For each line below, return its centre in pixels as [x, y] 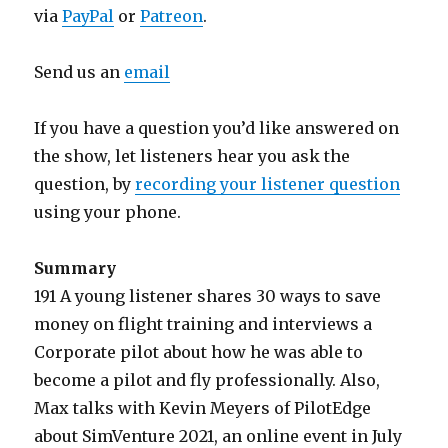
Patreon [172, 16]
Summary [75, 268]
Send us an [79, 72]
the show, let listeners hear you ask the [192, 156]
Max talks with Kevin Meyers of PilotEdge [203, 408]
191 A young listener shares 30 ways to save [208, 296]
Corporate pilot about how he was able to [199, 352]
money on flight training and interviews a [203, 324]
